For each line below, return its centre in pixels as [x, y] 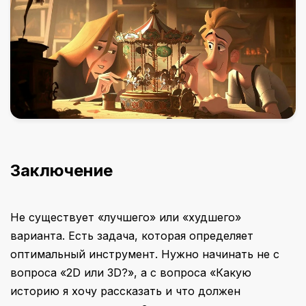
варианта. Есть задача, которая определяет [132, 236]
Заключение [61, 171]
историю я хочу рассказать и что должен [125, 291]
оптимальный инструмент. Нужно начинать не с [145, 254]
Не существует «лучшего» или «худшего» [126, 218]
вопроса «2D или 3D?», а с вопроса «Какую [131, 273]
